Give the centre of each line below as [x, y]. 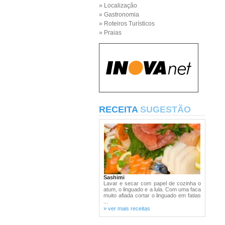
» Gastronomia [119, 15]
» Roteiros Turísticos [127, 24]
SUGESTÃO [165, 109]
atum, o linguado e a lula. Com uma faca [152, 189]
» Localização [118, 6]
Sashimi [114, 177]
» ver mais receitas [127, 208]
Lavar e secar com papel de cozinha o [152, 183]
